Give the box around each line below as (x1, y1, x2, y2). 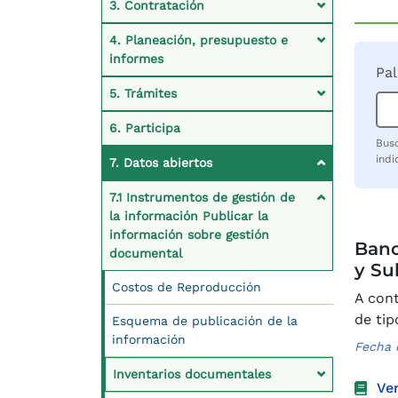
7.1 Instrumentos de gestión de (109, 189, 295, 204)
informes (109, 51, 163, 66)
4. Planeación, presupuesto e (109, 32, 288, 47)
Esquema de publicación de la (112, 313, 298, 328)
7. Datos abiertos (109, 155, 212, 170)
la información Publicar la (109, 208, 268, 223)
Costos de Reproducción (112, 279, 261, 294)
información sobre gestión (109, 227, 269, 242)
